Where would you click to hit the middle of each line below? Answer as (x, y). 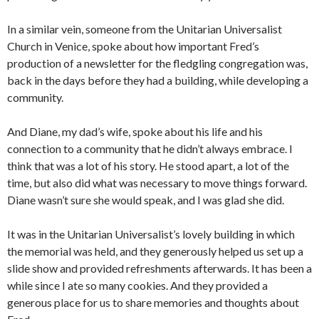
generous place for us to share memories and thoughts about (153, 303)
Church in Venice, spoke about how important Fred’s (133, 46)
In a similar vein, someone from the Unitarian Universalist (145, 29)
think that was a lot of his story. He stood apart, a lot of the (148, 166)
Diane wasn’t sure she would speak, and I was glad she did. (146, 200)
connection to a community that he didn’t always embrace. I (150, 149)
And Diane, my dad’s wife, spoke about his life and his (135, 132)
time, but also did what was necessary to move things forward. (157, 183)
